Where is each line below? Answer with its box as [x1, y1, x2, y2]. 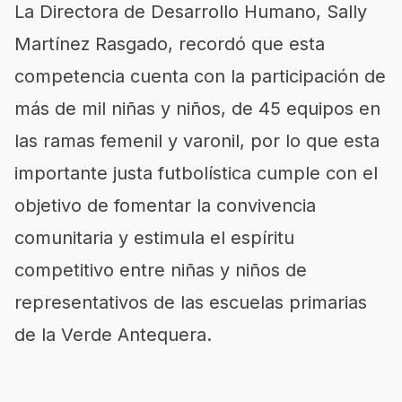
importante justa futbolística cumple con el [14, 162, 378, 184]
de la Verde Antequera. [14, 323, 212, 345]
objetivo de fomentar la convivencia [14, 194, 316, 216]
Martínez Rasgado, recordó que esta [14, 32, 325, 55]
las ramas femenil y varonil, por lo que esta [14, 129, 380, 152]
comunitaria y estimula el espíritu [14, 226, 294, 249]
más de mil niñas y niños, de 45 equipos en [14, 97, 380, 119]
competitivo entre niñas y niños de [14, 258, 307, 281]
